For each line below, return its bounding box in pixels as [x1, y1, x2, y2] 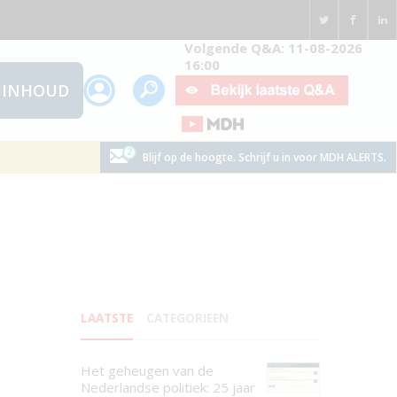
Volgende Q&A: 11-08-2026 [183, 39, 362, 57]
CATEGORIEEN [146, 310, 229, 326]
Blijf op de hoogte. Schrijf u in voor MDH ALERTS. [142, 149, 386, 165]
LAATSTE [81, 310, 133, 326]
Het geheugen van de [81, 362, 214, 379]
